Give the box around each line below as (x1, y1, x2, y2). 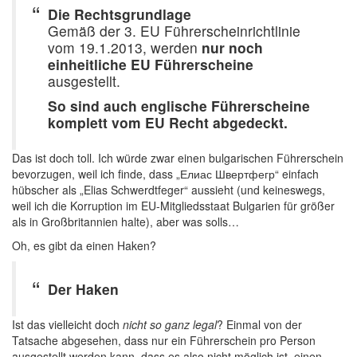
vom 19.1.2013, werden (48, 37, 202, 57)
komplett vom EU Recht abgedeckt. (48, 112, 288, 132)
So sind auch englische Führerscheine (48, 96, 310, 116)
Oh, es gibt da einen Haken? (12, 237, 156, 253)
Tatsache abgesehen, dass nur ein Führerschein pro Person (12, 332, 316, 348)
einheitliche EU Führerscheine (48, 54, 253, 74)
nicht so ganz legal (123, 316, 217, 332)
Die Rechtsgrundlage (48, 4, 191, 24)
